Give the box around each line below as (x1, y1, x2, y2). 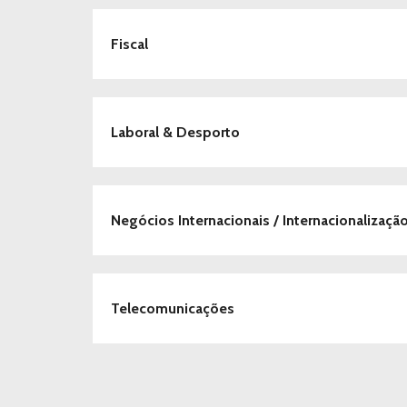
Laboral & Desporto (111, 124, 240, 141)
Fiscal (111, 35, 148, 53)
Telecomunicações (111, 300, 234, 317)
